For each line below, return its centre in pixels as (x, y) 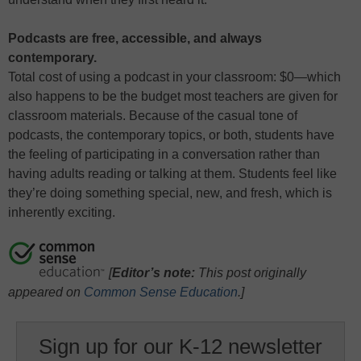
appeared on (46, 293)
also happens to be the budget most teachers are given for (173, 97)
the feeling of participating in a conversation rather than (164, 155)
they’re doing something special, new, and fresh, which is (170, 193)
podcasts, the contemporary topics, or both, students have (171, 135)
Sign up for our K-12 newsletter (180, 347)
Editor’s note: (154, 273)
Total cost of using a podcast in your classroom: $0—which (174, 77)
